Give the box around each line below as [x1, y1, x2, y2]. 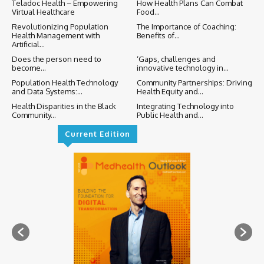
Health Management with [12, 31, 100, 41]
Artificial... [12, 39, 45, 49]
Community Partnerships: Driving [136, 78, 252, 88]
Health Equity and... [136, 87, 203, 97]
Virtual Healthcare [12, 7, 75, 17]
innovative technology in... [136, 63, 229, 73]
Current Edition [65, 129, 130, 139]
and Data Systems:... [12, 87, 82, 97]
